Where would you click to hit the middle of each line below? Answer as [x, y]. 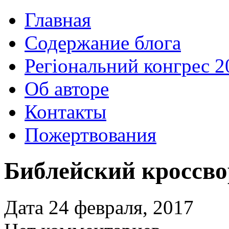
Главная [58, 20]
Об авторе [67, 89]
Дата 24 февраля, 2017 [99, 207]
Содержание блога [103, 43]
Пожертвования [90, 135]
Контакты [65, 112]
